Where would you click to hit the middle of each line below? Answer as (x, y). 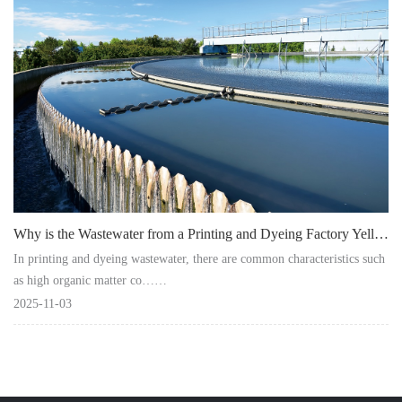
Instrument (44, 17)
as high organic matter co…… (90, 280)
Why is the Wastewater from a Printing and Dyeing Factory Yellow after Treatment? (381, 233)
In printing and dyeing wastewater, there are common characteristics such (199, 258)
